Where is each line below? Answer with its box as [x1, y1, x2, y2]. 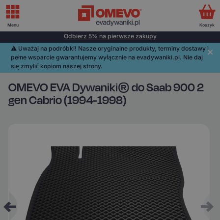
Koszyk [199, 22, 215, 27]
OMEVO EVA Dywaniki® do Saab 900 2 [8, 79, 204, 96]
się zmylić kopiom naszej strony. [11, 62, 103, 70]
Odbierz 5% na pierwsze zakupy [63, 32, 157, 40]
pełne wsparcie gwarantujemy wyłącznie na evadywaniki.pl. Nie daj [11, 54, 203, 61]
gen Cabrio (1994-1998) [8, 92, 127, 109]
